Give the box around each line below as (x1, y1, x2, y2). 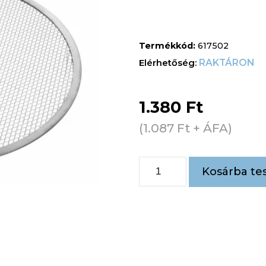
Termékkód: (139, 40, 198, 52)
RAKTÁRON (199, 57, 254, 69)
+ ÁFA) (190, 120, 232, 135)
